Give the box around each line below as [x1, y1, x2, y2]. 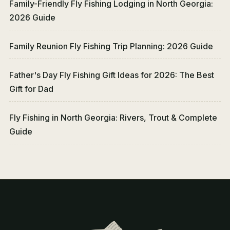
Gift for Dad [9, 84, 53, 94]
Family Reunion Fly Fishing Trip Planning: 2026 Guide [9, 41, 213, 52]
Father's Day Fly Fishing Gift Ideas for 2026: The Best [9, 70, 214, 81]
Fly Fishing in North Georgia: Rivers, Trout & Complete [9, 112, 217, 123]
